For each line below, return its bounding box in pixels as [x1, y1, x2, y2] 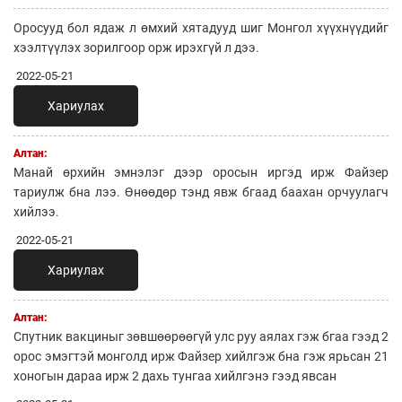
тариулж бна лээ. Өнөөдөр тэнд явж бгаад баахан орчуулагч [13, 184, 389, 199]
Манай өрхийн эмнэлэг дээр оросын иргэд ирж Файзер [13, 164, 389, 179]
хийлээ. [13, 204, 59, 219]
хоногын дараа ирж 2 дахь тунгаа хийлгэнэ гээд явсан [13, 368, 336, 383]
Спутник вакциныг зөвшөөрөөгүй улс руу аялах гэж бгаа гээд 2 [13, 328, 389, 344]
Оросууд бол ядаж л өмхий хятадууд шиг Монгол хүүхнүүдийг [13, 20, 389, 35]
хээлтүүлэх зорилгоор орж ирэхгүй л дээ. [13, 39, 259, 55]
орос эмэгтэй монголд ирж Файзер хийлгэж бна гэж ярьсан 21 [13, 348, 389, 363]
